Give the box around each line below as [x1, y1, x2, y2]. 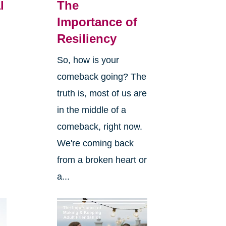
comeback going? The [56, 71, 146, 82]
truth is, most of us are [56, 88, 147, 98]
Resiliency [56, 31, 117, 45]
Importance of [56, 15, 137, 29]
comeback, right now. [56, 121, 142, 132]
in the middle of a [56, 104, 126, 115]
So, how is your [56, 54, 119, 65]
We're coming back [56, 138, 134, 148]
